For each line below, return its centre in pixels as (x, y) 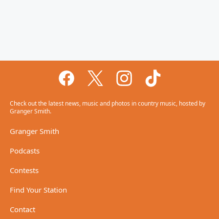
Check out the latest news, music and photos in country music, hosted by (108, 104)
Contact (22, 209)
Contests (24, 170)
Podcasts (25, 151)
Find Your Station (38, 190)
